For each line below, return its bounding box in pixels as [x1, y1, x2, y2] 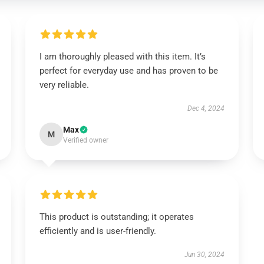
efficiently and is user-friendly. [39, 226, 156, 236]
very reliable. [39, 80, 89, 90]
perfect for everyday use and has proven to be [39, 65, 218, 76]
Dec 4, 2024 [187, 104, 225, 113]
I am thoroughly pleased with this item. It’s [39, 51, 206, 62]
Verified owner [62, 136, 108, 144]
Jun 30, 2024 [184, 250, 225, 259]
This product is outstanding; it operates [39, 212, 194, 222]
